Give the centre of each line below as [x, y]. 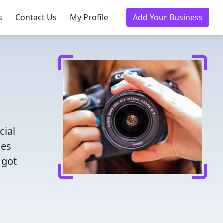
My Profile [89, 17]
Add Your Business [168, 17]
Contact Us [36, 17]
